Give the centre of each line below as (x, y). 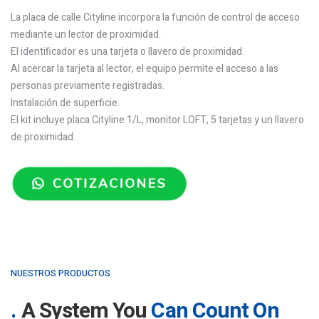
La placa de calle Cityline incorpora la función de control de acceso (155, 17)
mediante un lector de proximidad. (86, 35)
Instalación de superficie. (65, 103)
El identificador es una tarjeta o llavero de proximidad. (127, 52)
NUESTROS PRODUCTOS (61, 273)
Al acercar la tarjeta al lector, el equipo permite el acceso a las (145, 69)
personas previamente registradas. (88, 86)
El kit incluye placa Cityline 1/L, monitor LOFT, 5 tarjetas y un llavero (157, 120)
